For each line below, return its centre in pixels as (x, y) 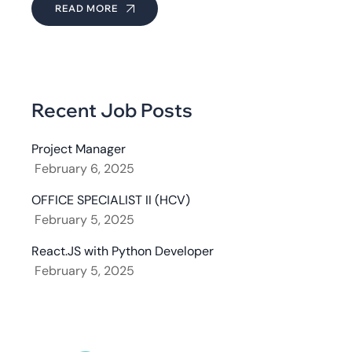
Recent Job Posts (112, 110)
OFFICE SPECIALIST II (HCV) (111, 200)
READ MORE (88, 8)
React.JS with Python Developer (123, 251)
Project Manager (79, 149)
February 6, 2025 (83, 169)
